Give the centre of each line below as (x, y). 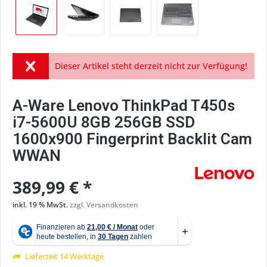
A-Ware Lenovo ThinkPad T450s (124, 105)
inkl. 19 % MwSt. (41, 205)
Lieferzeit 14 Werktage (63, 256)
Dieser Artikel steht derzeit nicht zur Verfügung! (151, 66)
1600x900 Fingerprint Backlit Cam (132, 139)
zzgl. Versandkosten (104, 205)
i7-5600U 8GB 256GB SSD (104, 122)
